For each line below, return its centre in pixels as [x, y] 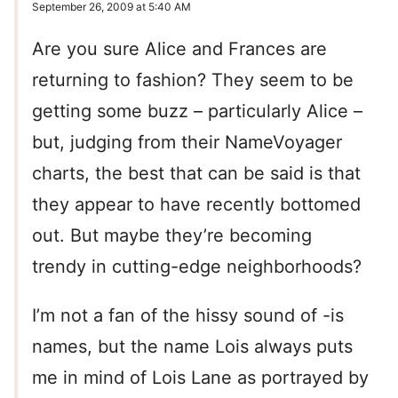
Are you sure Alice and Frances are [179, 49]
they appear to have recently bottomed [196, 205]
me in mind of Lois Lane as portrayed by [200, 378]
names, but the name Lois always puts [192, 347]
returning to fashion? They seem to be [193, 80]
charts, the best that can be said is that [196, 174]
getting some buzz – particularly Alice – [197, 111]
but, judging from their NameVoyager [187, 143]
